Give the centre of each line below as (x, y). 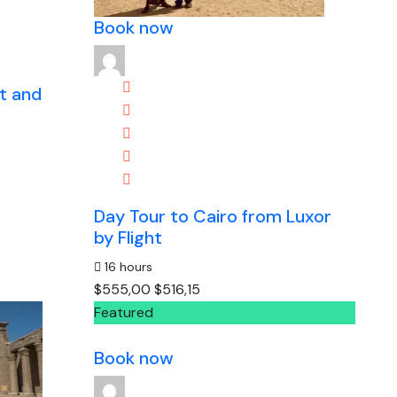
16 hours (127, 267)
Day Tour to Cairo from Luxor (213, 216)
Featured (124, 312)
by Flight (128, 237)
